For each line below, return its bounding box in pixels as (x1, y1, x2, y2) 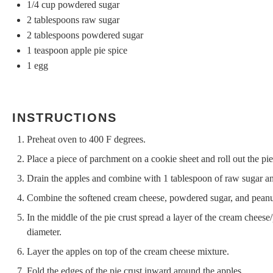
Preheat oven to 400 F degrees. (27, 134, 146, 145)
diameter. (27, 227, 62, 238)
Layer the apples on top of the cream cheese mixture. (27, 246, 229, 257)
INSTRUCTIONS (12, 111, 117, 125)
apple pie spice (68, 45, 127, 56)
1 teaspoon (27, 45, 68, 56)
